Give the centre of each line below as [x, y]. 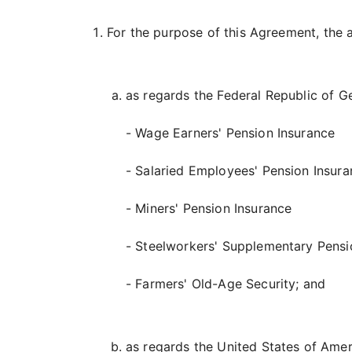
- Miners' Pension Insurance [209, 208]
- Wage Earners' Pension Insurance [231, 133]
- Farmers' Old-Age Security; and [226, 284]
